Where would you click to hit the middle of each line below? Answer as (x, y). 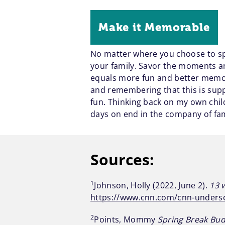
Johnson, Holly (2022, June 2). (152, 186)
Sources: (123, 160)
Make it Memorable (154, 28)
